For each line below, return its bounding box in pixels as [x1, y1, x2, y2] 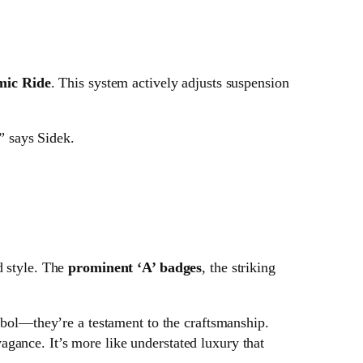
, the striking [202, 259, 275, 276]
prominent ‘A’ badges [68, 259, 203, 276]
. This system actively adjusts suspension [50, 75, 289, 92]
